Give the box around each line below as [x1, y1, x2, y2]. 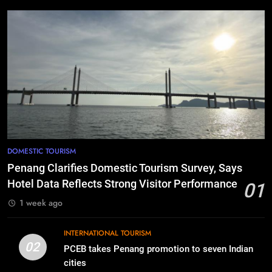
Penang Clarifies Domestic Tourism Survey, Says [7, 161, 242, 174]
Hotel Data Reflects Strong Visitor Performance [7, 177, 237, 190]
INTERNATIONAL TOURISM [63, 227, 151, 239]
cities [63, 257, 86, 268]
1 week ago [19, 196, 63, 209]
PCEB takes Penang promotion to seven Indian [63, 243, 253, 254]
